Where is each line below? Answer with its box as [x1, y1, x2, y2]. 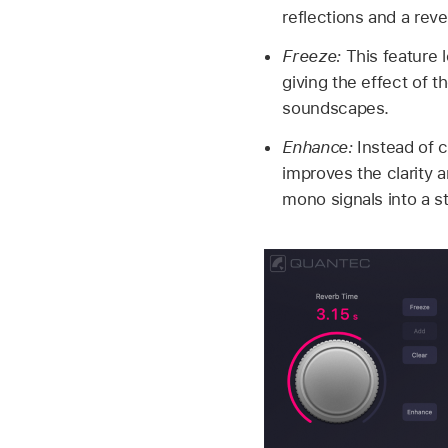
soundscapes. [282, 98, 390, 119]
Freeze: [282, 46, 346, 67]
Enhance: [282, 136, 358, 157]
